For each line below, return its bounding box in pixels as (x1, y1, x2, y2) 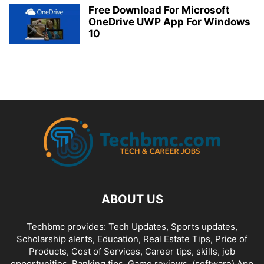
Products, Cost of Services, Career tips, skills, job (29, 245, 235, 257)
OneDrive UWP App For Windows (88, 15, 250, 28)
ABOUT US (101, 192, 163, 206)
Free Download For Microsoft (88, 4, 230, 16)
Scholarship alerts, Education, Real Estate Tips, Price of (16, 233, 247, 245)
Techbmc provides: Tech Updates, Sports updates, (27, 220, 237, 232)
